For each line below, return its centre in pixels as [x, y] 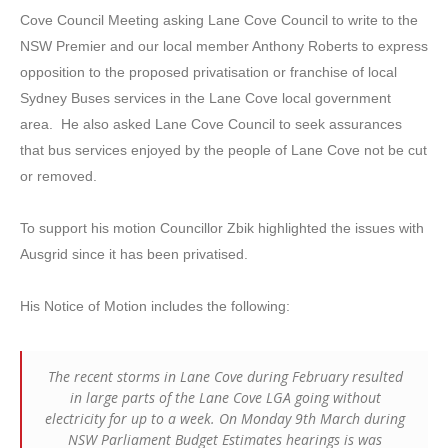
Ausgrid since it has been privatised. [134, 253]
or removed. [58, 175]
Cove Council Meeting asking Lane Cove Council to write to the [219, 19]
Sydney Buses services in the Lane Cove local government [205, 97]
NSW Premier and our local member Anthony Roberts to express [224, 45]
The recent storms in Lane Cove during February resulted [225, 376]
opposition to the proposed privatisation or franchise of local [208, 71]
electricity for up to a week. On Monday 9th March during [225, 418]
